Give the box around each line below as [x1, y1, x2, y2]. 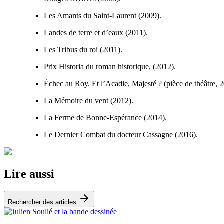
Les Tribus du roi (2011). [44, 45, 122, 54]
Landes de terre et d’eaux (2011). [44, 28, 148, 37]
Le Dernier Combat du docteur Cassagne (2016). [44, 130, 198, 139]
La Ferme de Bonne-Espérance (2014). [44, 113, 167, 122]
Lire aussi [4, 167, 54, 180]
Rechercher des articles [8, 198, 78, 206]
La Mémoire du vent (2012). [44, 96, 133, 105]
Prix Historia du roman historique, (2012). [44, 62, 176, 71]
